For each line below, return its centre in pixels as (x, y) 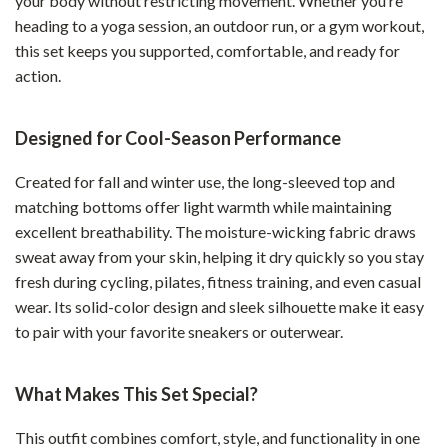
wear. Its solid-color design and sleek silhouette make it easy (219, 306)
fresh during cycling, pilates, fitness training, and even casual (218, 281)
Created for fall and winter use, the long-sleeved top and (205, 181)
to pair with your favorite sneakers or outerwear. (179, 331)
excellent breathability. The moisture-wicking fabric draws (215, 231)
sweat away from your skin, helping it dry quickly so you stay (219, 256)
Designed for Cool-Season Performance (178, 138)
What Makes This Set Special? (136, 394)
